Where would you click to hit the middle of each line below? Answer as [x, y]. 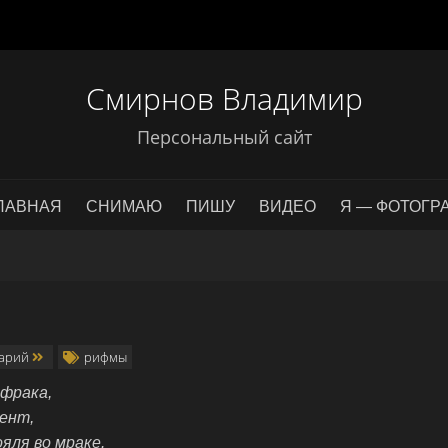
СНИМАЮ [124, 206]
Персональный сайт [224, 137]
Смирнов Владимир [224, 98]
